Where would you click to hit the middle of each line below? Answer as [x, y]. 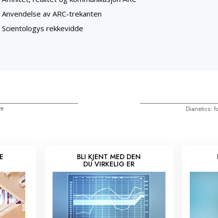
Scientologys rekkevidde [43, 28]
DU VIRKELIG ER [109, 164]
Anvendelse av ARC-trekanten [52, 14]
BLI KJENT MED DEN [109, 157]
